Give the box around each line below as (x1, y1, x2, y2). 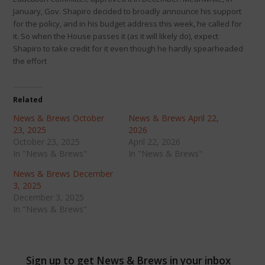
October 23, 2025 (12, 135, 80, 147)
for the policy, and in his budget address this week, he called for (12, 18, 242, 29)
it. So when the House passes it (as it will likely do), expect (12, 30, 218, 41)
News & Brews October (12, 112, 104, 124)
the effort (12, 55, 47, 66)
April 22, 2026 (128, 135, 180, 147)
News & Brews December (12, 167, 113, 179)
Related (12, 94, 43, 105)
